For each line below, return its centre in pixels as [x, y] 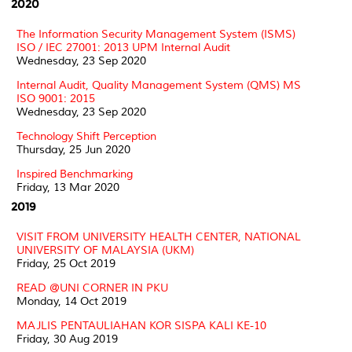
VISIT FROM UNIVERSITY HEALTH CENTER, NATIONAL [159, 236]
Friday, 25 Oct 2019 [66, 263]
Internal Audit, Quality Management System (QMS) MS [159, 85]
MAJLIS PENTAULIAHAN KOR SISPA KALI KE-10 [141, 325]
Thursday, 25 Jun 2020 [73, 149]
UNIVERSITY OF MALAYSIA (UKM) [105, 250]
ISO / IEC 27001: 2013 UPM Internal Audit [123, 47]
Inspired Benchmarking [75, 174]
